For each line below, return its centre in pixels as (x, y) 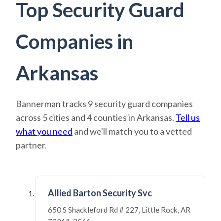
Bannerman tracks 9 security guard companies (104, 104)
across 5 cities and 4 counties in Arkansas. (96, 117)
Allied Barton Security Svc (100, 193)
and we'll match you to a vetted (132, 131)
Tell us (188, 117)
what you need (44, 131)
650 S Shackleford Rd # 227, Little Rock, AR (119, 210)
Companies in (74, 41)
